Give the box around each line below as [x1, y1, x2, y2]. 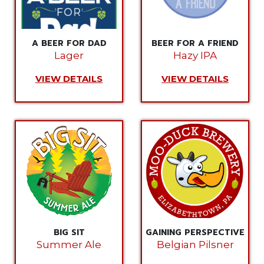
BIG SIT [53, 226, 85, 239]
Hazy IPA [173, 49, 217, 61]
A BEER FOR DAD [31, 37, 107, 49]
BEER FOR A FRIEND [151, 37, 239, 49]
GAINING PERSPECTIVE [146, 226, 245, 239]
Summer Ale [37, 239, 101, 250]
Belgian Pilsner [156, 239, 234, 250]
